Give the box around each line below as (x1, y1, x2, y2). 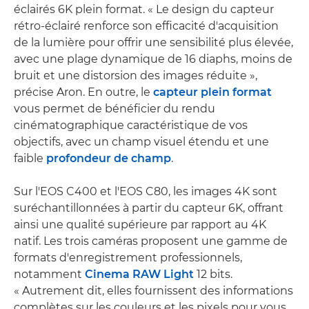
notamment (14, 267, 85, 281)
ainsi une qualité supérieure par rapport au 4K (14, 217, 266, 231)
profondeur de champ (46, 151, 171, 165)
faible (14, 151, 46, 165)
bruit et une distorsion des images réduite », (14, 68, 257, 82)
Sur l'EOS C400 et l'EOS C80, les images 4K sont (14, 184, 277, 198)
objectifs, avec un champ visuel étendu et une (14, 134, 269, 148)
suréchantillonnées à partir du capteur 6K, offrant (14, 201, 283, 215)
